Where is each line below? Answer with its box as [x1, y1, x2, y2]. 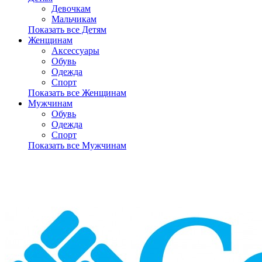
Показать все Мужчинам [28, 140, 126, 150]
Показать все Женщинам [28, 88, 126, 98]
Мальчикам [51, 14, 96, 24]
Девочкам [51, 4, 91, 13]
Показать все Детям [28, 25, 106, 35]
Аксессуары [51, 46, 99, 56]
